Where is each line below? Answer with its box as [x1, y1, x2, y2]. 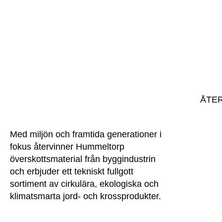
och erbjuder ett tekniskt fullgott [10, 166, 134, 176]
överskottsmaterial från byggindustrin [10, 154, 156, 164]
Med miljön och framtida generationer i [10, 129, 162, 139]
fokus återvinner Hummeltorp [10, 142, 125, 152]
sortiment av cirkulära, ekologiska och [10, 179, 159, 189]
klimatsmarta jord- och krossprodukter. [10, 191, 162, 201]
